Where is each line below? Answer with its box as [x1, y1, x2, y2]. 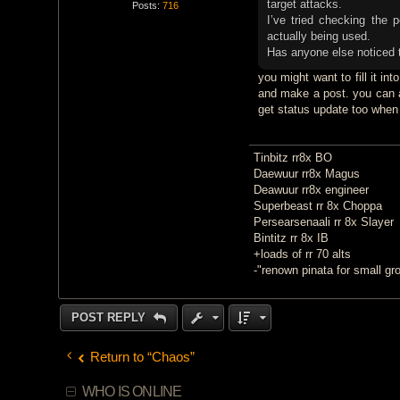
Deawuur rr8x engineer [253, 182, 369, 196]
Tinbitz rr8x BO [253, 150, 332, 164]
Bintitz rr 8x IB [253, 230, 329, 245]
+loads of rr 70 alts [253, 246, 351, 261]
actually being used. [266, 29, 371, 43]
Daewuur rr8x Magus [253, 166, 360, 180]
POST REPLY [71, 310, 149, 324]
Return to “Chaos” [90, 350, 196, 365]
